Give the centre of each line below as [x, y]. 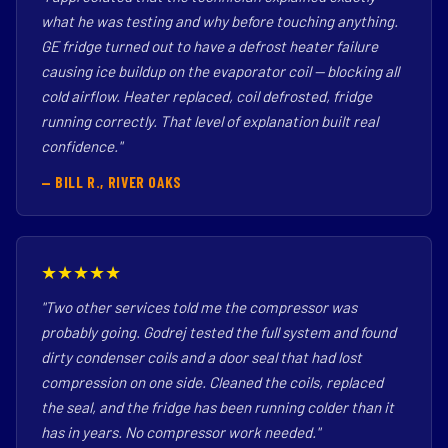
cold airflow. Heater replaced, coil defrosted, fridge [206, 96]
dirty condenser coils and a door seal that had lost [201, 357]
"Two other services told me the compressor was [199, 307]
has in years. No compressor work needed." [180, 432]
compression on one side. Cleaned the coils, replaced [212, 382]
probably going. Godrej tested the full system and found [218, 332]
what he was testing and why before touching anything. [219, 21]
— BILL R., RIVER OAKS [111, 182]
